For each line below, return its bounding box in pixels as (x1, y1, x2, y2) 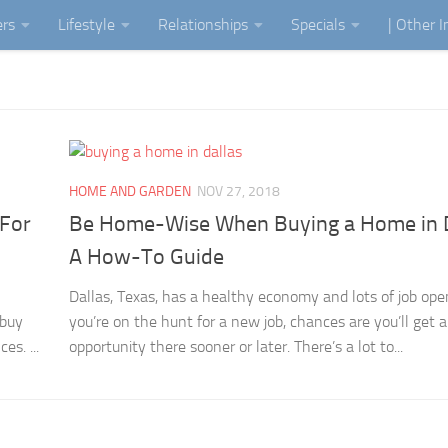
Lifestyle (58, 15, 115, 34)
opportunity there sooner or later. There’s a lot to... (69, 337, 403, 357)
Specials (291, 15, 345, 34)
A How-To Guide (69, 244, 224, 271)
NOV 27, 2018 (197, 183, 280, 200)
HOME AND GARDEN (69, 183, 191, 200)
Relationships (158, 15, 248, 34)
